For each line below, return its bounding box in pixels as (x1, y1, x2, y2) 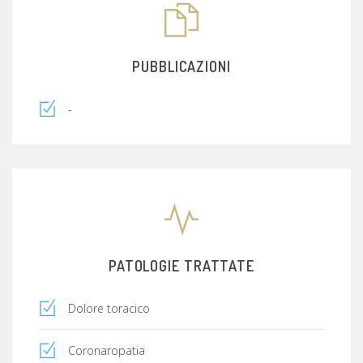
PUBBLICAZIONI (132, 57, 231, 75)
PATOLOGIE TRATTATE (108, 256, 255, 275)
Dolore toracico (68, 300, 150, 316)
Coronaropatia (68, 342, 145, 358)
